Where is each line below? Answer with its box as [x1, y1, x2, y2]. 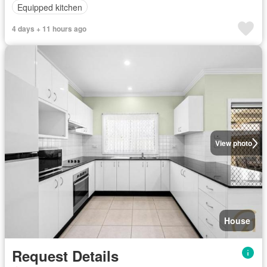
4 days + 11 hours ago [12, 23, 86, 34]
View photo [215, 138, 252, 148]
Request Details [12, 246, 119, 266]
